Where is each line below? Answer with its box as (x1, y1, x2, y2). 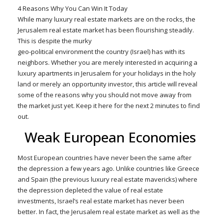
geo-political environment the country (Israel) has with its (17, 47, 185, 56)
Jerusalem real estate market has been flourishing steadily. (17, 26, 195, 34)
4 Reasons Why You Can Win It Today (17, 4, 128, 13)
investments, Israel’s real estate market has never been (17, 196, 184, 205)
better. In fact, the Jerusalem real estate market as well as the (17, 207, 200, 216)
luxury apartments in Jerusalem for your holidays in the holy (17, 69, 196, 78)
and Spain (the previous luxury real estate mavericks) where (17, 175, 197, 184)
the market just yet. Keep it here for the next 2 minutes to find (17, 101, 200, 110)
